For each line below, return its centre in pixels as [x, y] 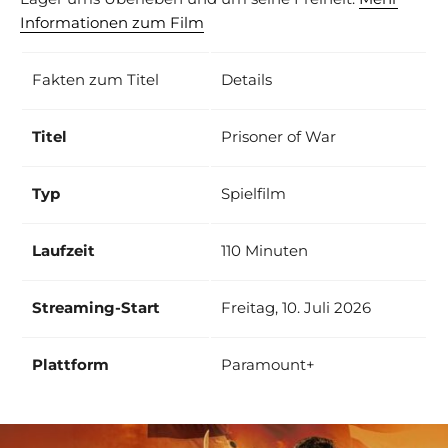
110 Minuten [264, 250]
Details [246, 79]
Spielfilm [253, 193]
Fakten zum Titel [95, 79]
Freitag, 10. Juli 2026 [296, 307]
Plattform [70, 364]
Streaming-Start [96, 307]
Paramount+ [268, 364]
